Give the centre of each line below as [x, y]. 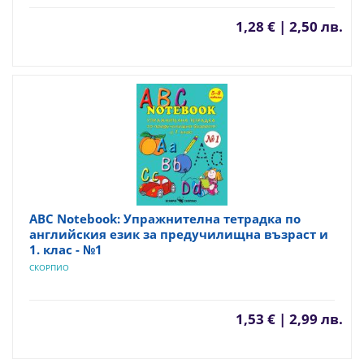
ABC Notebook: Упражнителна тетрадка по [165, 219]
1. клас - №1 [66, 249]
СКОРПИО [49, 267]
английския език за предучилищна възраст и [179, 234]
